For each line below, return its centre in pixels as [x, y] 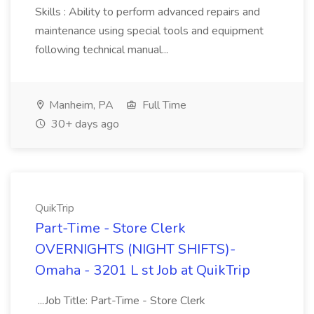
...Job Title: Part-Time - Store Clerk [120, 301]
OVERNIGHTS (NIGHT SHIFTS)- [135, 249]
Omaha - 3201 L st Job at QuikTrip [143, 270]
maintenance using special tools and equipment [149, 31]
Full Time [163, 105]
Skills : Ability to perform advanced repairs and [148, 12]
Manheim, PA [80, 105]
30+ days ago [84, 124]
